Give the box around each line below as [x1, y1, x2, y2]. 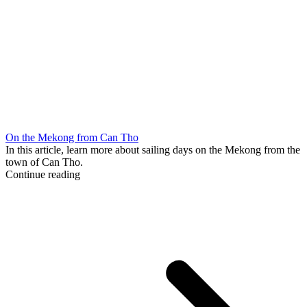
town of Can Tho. [5, 156, 83, 168]
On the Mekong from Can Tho [5, 131, 138, 143]
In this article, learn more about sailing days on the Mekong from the [5, 143, 300, 156]
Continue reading [5, 168, 80, 180]
